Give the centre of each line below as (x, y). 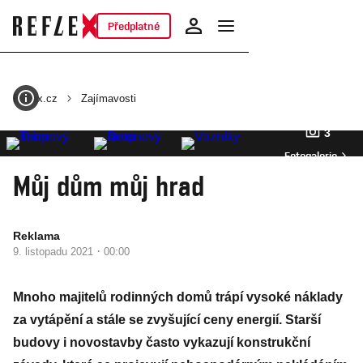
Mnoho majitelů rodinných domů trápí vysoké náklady (178, 297)
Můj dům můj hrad (109, 186)
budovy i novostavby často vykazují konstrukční (162, 342)
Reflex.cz (35, 98)
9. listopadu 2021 (55, 252)
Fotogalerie (311, 156)
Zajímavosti (109, 98)
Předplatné (133, 26)
